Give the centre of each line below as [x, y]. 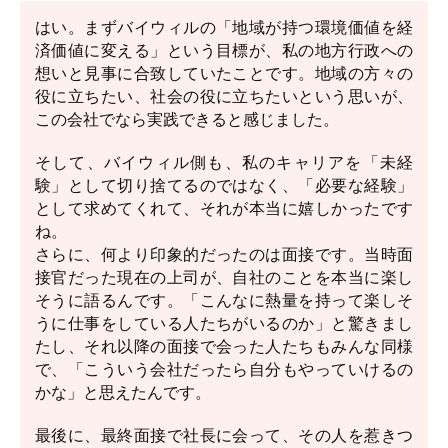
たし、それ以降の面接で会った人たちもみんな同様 [224, 346]
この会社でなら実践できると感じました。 [187, 119]
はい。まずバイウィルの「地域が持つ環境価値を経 [224, 27]
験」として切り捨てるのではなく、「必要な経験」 [224, 185]
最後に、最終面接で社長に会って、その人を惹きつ [224, 435]
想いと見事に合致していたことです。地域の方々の [224, 73]
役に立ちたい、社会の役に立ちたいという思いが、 [224, 96]
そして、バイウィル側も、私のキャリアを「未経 [224, 162]
